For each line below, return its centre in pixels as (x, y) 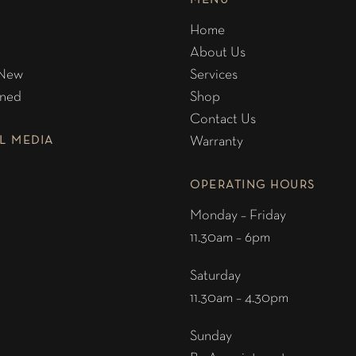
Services (214, 75)
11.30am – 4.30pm (239, 298)
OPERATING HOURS (253, 185)
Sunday (211, 337)
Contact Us (223, 120)
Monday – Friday (238, 216)
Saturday (215, 276)
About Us (218, 53)
